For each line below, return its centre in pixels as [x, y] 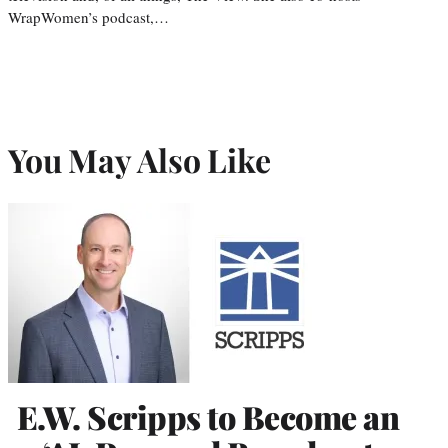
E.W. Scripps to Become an [208, 416]
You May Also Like [139, 160]
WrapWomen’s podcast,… [88, 16]
